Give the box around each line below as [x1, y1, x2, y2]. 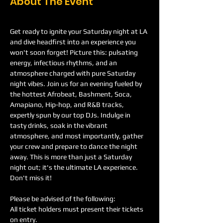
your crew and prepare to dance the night [10, 142, 139, 150]
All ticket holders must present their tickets [10, 205, 145, 213]
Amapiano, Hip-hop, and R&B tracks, [10, 101, 125, 109]
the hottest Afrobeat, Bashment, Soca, [10, 90, 133, 98]
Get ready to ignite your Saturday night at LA [10, 27, 149, 35]
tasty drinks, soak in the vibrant [10, 121, 109, 129]
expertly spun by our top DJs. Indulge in [10, 111, 132, 119]
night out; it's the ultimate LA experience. [10, 163, 139, 171]
